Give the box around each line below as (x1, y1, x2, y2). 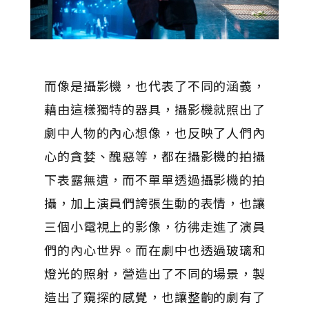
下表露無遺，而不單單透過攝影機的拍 (44, 170, 265, 188)
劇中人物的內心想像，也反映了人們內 (44, 123, 265, 141)
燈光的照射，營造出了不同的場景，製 (44, 263, 265, 282)
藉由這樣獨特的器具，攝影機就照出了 (44, 99, 265, 118)
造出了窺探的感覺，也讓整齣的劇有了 (44, 287, 265, 306)
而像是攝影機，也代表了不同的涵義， (44, 76, 265, 94)
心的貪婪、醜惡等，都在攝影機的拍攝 (44, 146, 265, 165)
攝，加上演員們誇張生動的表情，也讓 (44, 193, 265, 212)
